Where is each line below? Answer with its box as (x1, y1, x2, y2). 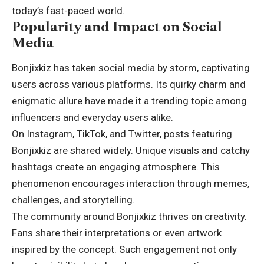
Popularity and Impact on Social (12, 19, 222, 35)
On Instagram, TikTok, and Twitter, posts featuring (12, 128, 232, 140)
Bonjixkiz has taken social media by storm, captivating (12, 62, 250, 74)
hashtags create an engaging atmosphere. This (12, 161, 220, 173)
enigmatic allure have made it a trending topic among (12, 95, 247, 107)
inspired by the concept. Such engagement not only (12, 243, 237, 256)
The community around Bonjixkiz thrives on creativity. (12, 210, 247, 223)
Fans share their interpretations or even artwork (12, 227, 222, 239)
